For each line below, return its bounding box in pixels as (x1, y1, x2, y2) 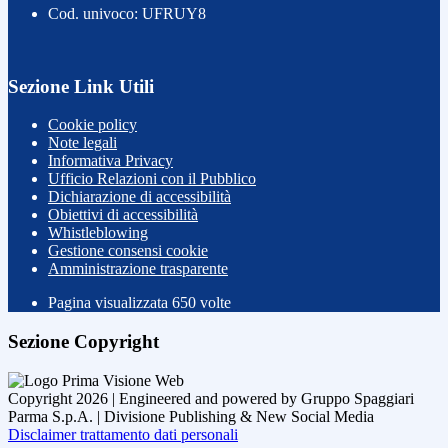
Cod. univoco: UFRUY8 (48, 4, 206, 22)
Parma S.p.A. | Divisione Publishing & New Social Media (8, 407, 374, 425)
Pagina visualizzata (48, 294, 172, 312)
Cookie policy (48, 116, 137, 134)
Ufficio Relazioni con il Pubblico (48, 170, 256, 188)
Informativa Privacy (48, 152, 173, 170)
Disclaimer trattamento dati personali (8, 425, 238, 443)
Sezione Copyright (8, 330, 159, 352)
